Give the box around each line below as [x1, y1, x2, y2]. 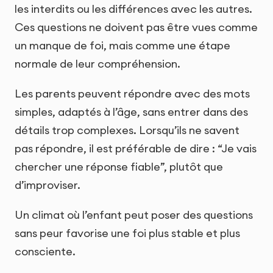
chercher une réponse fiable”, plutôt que [15, 159, 223, 174]
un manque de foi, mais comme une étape [15, 38, 230, 52]
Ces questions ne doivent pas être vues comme [15, 19, 258, 34]
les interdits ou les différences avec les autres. [15, 1, 252, 16]
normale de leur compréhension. [15, 56, 180, 71]
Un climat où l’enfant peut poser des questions [15, 208, 253, 222]
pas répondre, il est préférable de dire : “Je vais [15, 141, 257, 155]
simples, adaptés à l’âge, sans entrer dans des [15, 104, 248, 119]
